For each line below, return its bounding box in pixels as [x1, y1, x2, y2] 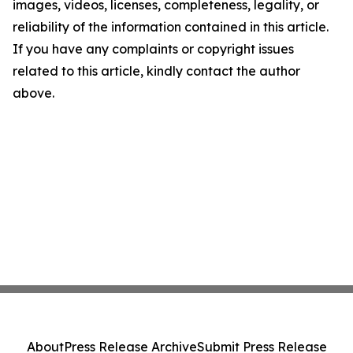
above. [13, 85, 54, 101]
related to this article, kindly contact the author [13, 63, 300, 79]
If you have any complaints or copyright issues [13, 41, 294, 57]
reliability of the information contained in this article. [13, 19, 329, 35]
